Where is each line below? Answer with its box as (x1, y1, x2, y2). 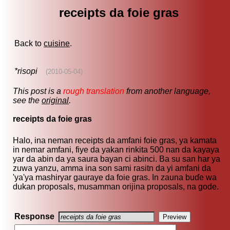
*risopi (14, 67, 37, 76)
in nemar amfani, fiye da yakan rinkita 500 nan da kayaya (13, 145, 219, 155)
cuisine (44, 39, 70, 48)
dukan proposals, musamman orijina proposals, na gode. (13, 182, 219, 191)
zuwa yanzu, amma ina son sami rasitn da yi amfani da (13, 164, 211, 173)
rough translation (63, 87, 124, 96)
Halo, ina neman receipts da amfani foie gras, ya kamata (13, 136, 217, 145)
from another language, (124, 87, 210, 96)
